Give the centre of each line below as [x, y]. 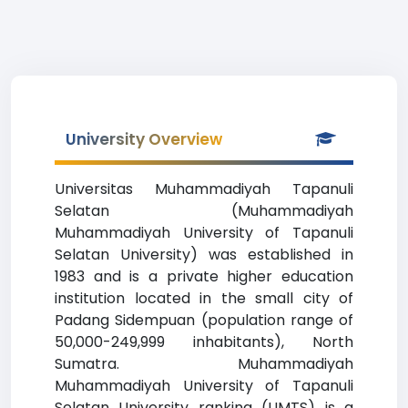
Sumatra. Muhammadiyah [204, 364]
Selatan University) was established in [204, 255]
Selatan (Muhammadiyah [204, 211]
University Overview [144, 139]
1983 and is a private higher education [204, 276]
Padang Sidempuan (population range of [204, 320]
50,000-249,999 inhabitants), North [204, 342]
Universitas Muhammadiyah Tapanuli [204, 189]
